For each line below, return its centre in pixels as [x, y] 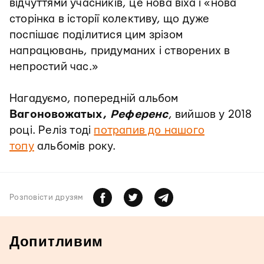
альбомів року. [75, 146]
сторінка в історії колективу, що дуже [110, 19]
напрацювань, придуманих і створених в [120, 51]
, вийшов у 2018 [210, 115]
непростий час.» [54, 67]
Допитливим [57, 241]
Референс [139, 115]
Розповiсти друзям [47, 197]
